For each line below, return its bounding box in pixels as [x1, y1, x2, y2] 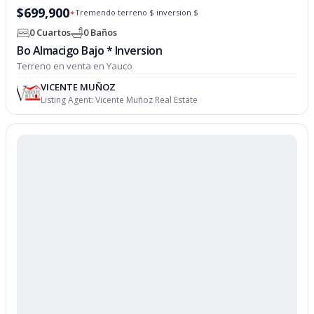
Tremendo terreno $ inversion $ [75, 7, 199, 18]
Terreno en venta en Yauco [17, 59, 133, 72]
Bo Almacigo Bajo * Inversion [17, 42, 163, 58]
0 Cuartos [29, 26, 71, 39]
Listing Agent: [41, 93, 96, 106]
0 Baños [83, 26, 118, 39]
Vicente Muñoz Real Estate [95, 93, 198, 106]
